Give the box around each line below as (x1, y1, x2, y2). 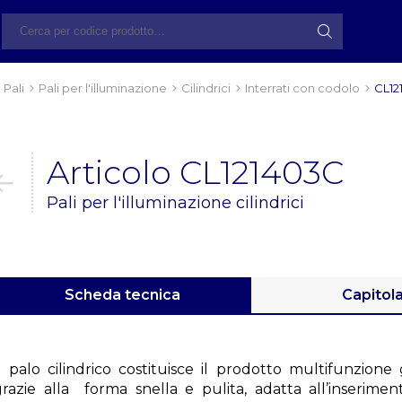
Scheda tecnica (64, 286, 180, 303)
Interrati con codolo (245, 81, 360, 95)
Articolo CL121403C (47, 153, 344, 192)
